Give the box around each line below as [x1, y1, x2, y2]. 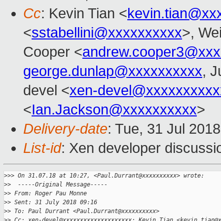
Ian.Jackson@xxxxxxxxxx [32, 102, 197, 118]
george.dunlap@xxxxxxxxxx [23, 63, 202, 79]
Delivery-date [23, 121, 108, 137]
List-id [23, 140, 61, 156]
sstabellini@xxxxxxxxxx [32, 25, 182, 41]
